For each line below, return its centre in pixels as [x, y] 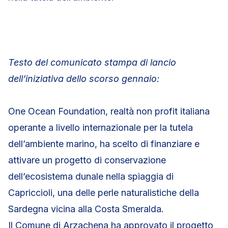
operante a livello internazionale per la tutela [101, 127]
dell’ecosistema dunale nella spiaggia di [91, 176]
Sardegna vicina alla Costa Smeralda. [86, 209]
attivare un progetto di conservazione [87, 160]
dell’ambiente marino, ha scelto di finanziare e [104, 144]
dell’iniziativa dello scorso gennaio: [84, 79]
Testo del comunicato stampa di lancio [92, 62]
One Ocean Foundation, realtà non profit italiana [109, 111]
